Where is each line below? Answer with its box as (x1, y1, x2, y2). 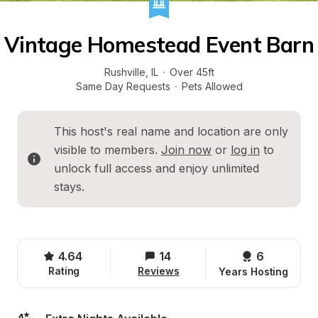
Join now (161, 143, 212, 157)
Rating (48, 265, 80, 277)
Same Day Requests (75, 80, 170, 92)
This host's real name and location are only (54, 124, 288, 138)
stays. (54, 180, 84, 194)
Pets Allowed (181, 80, 243, 92)
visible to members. (54, 143, 161, 157)
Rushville (104, 66, 146, 78)
